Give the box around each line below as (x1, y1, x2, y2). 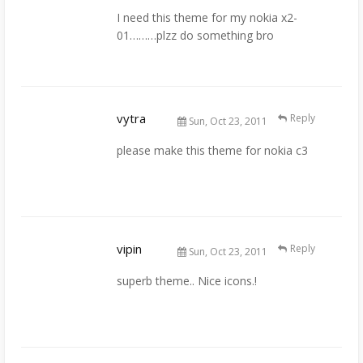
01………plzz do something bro (117, 27, 274, 43)
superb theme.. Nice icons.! (117, 273, 257, 289)
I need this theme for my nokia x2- (117, 9, 297, 25)
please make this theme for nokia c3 (117, 143, 308, 159)
